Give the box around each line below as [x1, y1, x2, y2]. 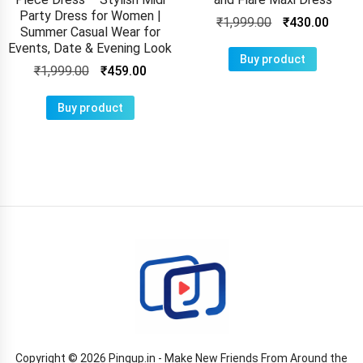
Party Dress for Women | [19, 7, 161, 23]
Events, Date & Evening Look [8, 40, 173, 56]
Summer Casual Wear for [19, 23, 160, 40]
